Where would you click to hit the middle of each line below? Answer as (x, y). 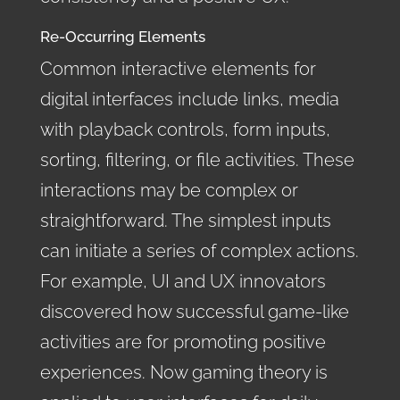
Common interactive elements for (178, 68)
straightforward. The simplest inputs (185, 220)
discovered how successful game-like (194, 311)
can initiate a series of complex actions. (199, 250)
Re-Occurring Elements (122, 36)
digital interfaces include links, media (189, 99)
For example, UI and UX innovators (183, 281)
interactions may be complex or (169, 190)
